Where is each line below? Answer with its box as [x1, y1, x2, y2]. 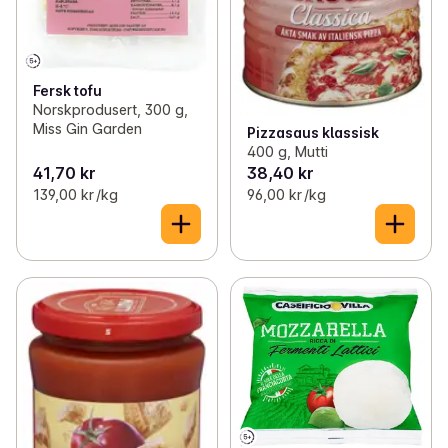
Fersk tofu [33, 82, 102, 99]
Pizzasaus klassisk [246, 124, 379, 142]
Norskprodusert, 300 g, [33, 101, 188, 118]
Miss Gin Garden [33, 120, 142, 137]
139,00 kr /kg [33, 186, 118, 204]
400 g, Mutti [246, 143, 328, 161]
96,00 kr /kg [246, 186, 326, 204]
